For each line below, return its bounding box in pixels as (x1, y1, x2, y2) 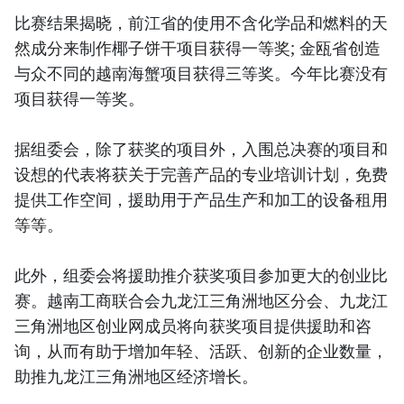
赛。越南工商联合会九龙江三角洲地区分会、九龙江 (14, 289, 388, 312)
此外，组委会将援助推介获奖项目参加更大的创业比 (14, 264, 388, 287)
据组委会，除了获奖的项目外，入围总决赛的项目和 (14, 138, 388, 161)
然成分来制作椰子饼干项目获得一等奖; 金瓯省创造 (14, 37, 381, 60)
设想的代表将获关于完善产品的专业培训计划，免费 (14, 163, 388, 186)
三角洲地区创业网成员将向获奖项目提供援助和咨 (14, 315, 372, 337)
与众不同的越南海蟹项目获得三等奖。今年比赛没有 (14, 62, 388, 85)
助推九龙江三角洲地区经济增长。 (14, 365, 258, 388)
